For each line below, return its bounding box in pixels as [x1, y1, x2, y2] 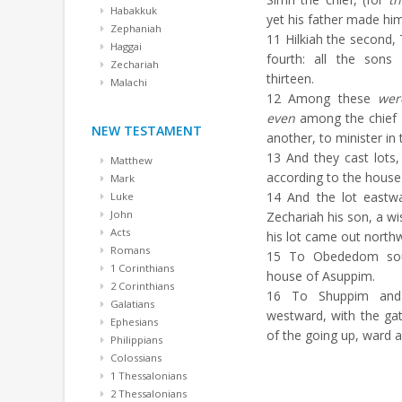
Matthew [108, 153, 153, 167]
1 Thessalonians [108, 369, 187, 382]
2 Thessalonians [108, 387, 187, 400]
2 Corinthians [108, 279, 174, 293]
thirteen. [267, 70, 314, 87]
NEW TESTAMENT [92, 122, 202, 139]
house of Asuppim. [267, 267, 375, 284]
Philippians [108, 333, 162, 346]
